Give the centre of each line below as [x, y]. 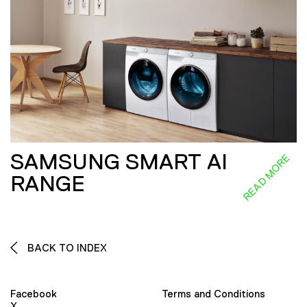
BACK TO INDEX [66, 247]
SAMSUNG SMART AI [119, 161]
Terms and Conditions [213, 294]
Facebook [34, 294]
